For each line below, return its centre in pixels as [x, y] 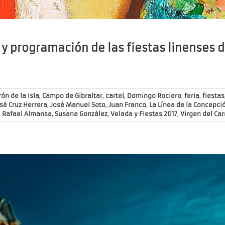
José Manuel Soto [78, 105]
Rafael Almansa [27, 114]
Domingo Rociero [154, 96]
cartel [115, 96]
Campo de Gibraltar [72, 96]
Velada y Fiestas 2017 [144, 114]
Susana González [81, 114]
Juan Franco [127, 105]
